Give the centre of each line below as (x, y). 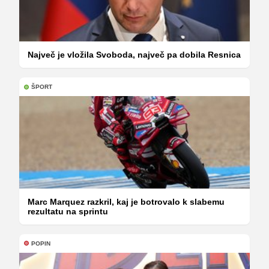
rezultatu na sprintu (68, 211)
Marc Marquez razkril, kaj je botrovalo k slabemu (126, 201)
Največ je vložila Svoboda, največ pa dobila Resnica (134, 55)
